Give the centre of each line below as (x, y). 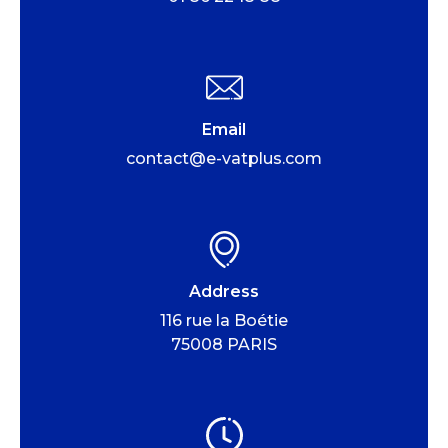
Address (224, 291)
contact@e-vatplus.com (224, 158)
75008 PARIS (224, 344)
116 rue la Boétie (224, 320)
